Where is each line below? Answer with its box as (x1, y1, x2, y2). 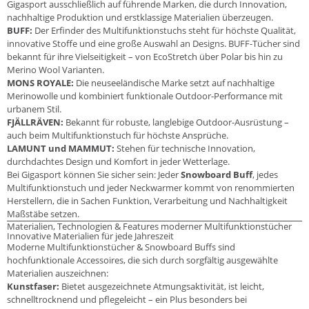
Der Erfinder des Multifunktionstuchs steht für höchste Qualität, (32, 24, 296, 37)
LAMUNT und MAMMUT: (7, 142, 114, 155)
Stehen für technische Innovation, (114, 142, 255, 155)
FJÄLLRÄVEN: (7, 116, 63, 129)
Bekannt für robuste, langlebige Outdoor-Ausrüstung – (63, 116, 289, 129)
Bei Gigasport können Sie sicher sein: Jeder (7, 168, 181, 181)
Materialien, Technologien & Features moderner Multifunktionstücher (7, 220, 292, 233)
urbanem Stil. (7, 103, 61, 116)
